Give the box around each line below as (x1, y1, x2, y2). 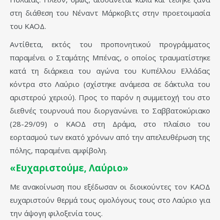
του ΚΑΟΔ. (10, 21, 46, 31)
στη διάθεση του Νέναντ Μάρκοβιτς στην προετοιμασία (10, 8, 210, 18)
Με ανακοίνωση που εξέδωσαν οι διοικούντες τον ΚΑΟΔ (10, 182, 210, 192)
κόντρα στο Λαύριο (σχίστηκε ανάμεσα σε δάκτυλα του (10, 79, 210, 89)
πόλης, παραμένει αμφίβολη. (10, 145, 107, 156)
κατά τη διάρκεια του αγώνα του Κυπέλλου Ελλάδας (10, 66, 210, 76)
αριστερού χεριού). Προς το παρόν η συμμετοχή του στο (10, 92, 210, 103)
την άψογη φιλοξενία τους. (10, 208, 103, 219)
